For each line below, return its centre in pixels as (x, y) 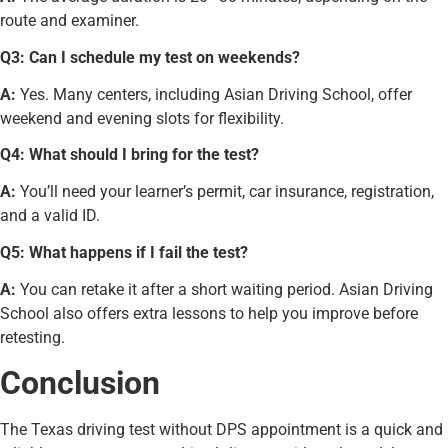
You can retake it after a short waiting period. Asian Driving (224, 289)
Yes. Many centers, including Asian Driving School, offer (214, 94)
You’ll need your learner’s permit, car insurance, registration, (225, 192)
